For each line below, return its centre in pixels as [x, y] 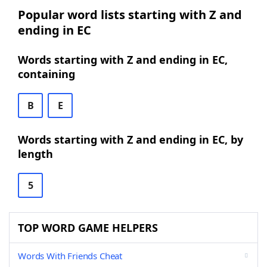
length [35, 154]
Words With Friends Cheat [70, 256]
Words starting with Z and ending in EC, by [131, 139]
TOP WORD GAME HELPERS [88, 228]
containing [46, 74]
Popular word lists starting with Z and [130, 15]
